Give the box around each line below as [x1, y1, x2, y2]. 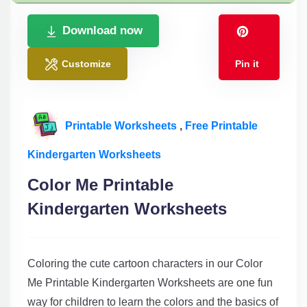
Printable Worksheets [65, 119, 180, 132]
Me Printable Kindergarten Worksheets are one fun [27, 277, 273, 289]
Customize [62, 58, 111, 70]
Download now [62, 24, 143, 38]
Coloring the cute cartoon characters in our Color [27, 258, 262, 270]
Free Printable [185, 119, 258, 132]
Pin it [235, 58, 260, 70]
